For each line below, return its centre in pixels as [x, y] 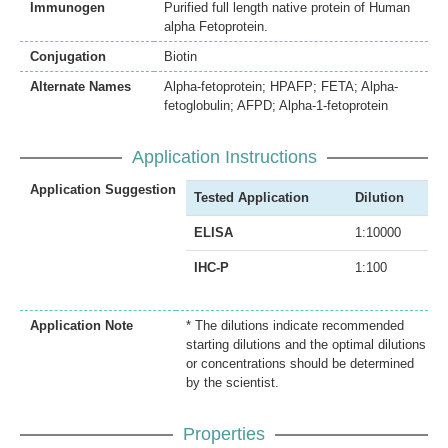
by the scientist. [232, 383]
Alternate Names [80, 87]
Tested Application [251, 198]
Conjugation [68, 57]
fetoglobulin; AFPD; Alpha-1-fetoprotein [276, 106]
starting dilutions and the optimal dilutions [306, 345]
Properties [224, 434]
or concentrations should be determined [300, 364]
